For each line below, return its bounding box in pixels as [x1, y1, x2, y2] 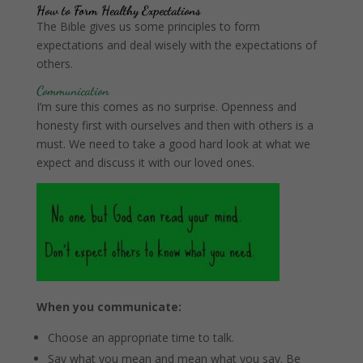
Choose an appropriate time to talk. [47, 329, 234, 345]
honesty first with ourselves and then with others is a [36, 117, 314, 133]
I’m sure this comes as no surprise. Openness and [36, 98, 297, 114]
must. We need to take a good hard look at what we [36, 135, 310, 152]
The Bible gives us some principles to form [36, 18, 260, 34]
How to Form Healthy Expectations [36, 2, 201, 18]
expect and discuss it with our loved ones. [36, 154, 254, 170]
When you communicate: [36, 298, 181, 314]
